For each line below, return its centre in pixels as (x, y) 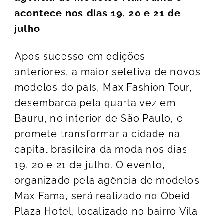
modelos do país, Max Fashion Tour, (103, 87)
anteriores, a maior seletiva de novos (108, 72)
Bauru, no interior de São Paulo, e (99, 118)
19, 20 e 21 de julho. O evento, (90, 165)
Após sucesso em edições (80, 56)
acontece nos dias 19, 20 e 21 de (98, 13)
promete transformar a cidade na (98, 134)
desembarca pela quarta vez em (95, 103)
